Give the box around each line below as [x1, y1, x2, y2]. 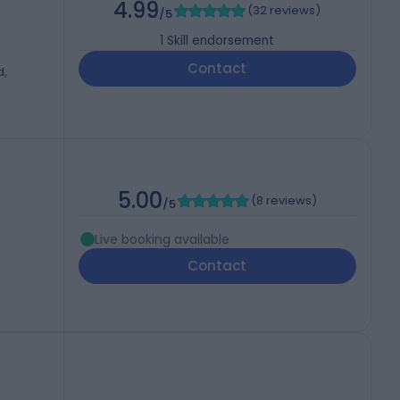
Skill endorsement [167, 32, 275, 50]
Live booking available [94, 230, 229, 249]
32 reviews [253, 2, 316, 20]
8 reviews [255, 192, 312, 210]
